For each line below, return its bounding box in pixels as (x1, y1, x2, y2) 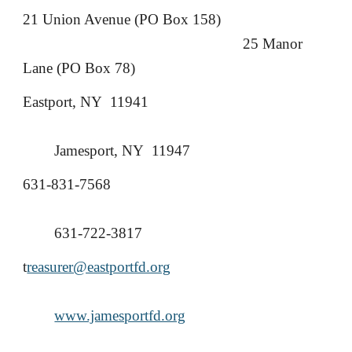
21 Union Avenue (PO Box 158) (23, 11, 222, 27)
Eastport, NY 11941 (23, 93, 149, 110)
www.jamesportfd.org (54, 307, 186, 324)
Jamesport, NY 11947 (54, 142, 191, 159)
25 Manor (243, 35, 303, 52)
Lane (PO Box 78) (23, 60, 136, 76)
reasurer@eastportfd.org (27, 258, 171, 275)
